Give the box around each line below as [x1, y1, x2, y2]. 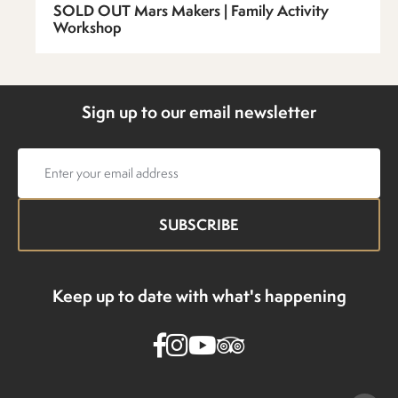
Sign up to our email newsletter [82, 99, 316, 123]
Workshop [53, 16, 122, 37]
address [18, 179, 69, 200]
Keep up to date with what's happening [52, 283, 346, 307]
